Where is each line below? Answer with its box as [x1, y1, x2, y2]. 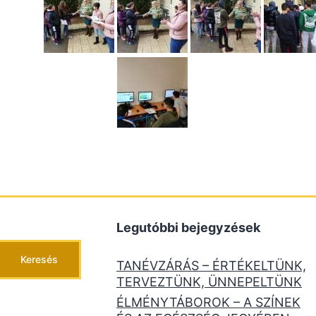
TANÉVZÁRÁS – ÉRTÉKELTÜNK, [116, 258, 306, 273]
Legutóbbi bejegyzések [116, 220, 260, 235]
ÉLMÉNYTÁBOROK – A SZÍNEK [116, 295, 300, 310]
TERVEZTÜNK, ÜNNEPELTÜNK [116, 274, 302, 289]
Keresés [20, 253, 58, 265]
